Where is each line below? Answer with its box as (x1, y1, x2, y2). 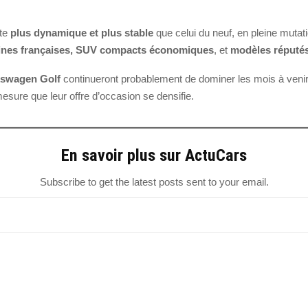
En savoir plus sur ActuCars (61, 146, 247, 166)
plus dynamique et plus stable (10, 27, 153, 39)
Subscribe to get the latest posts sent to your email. (39, 176, 269, 188)
